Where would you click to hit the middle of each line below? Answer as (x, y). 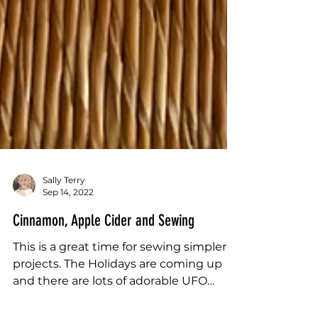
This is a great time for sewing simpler (120, 275)
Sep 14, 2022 (68, 220)
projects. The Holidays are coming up (117, 292)
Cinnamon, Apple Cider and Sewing (104, 248)
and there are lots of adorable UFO (110, 309)
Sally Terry (64, 208)
